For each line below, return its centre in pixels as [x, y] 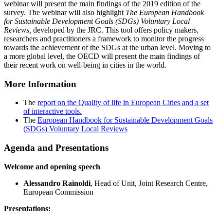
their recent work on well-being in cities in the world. [85, 65]
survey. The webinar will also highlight [65, 12]
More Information [40, 84]
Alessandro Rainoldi [57, 183]
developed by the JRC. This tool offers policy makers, [116, 30]
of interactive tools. [53, 111]
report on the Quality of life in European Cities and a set [123, 103]
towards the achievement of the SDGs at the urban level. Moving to [107, 47]
